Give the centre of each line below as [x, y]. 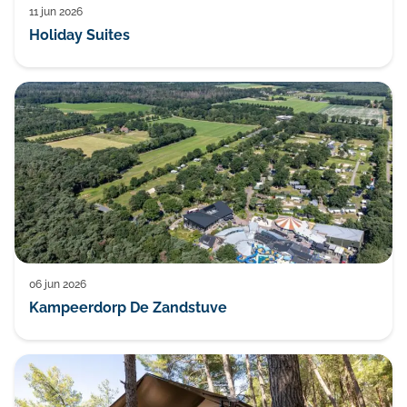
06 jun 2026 [58, 284]
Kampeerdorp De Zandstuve [128, 308]
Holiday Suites [79, 35]
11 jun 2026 [56, 12]
